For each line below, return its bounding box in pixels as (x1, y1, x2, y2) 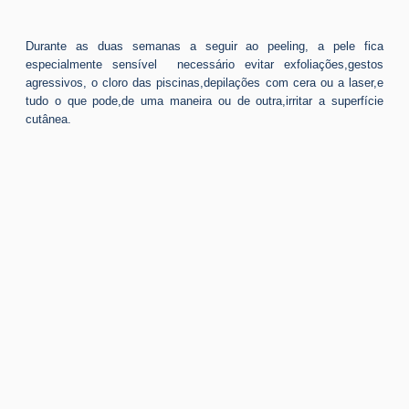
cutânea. (26, 111, 71, 126)
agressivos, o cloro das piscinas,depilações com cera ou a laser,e (26, 75, 383, 89)
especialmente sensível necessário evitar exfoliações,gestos (26, 57, 383, 71)
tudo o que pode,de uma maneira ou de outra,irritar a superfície (26, 93, 383, 108)
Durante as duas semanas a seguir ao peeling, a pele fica (26, 38, 383, 53)
